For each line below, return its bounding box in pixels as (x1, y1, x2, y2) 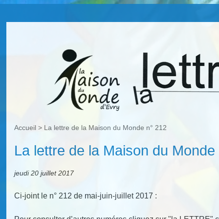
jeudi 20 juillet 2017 (14, 169, 74, 177)
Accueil (14, 124, 37, 132)
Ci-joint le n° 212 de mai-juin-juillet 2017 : (14, 191, 157, 200)
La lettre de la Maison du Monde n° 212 (44, 124, 167, 132)
